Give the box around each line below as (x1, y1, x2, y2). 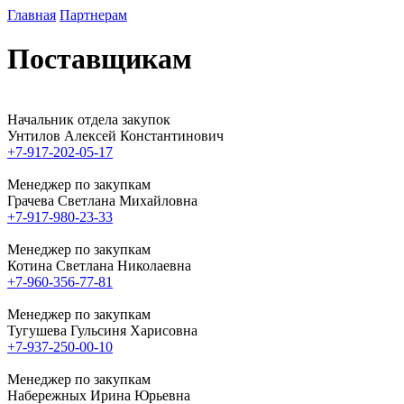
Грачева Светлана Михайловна (7, 192, 197, 208)
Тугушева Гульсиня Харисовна (7, 322, 197, 338)
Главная (7, 7, 56, 23)
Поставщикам (7, 42, 192, 76)
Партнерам (60, 7, 127, 23)
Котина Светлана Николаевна (7, 257, 191, 273)
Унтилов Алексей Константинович (7, 127, 224, 143)
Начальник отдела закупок (7, 111, 170, 127)
